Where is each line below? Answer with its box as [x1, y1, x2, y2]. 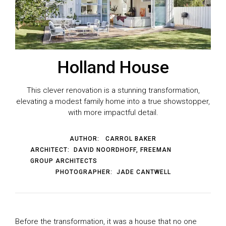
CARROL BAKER [105, 135, 156, 143]
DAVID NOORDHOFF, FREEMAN [74, 146, 172, 154]
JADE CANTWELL [116, 168, 171, 176]
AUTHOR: [70, 135, 103, 143]
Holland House [57, 57, 169, 78]
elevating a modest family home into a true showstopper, [16, 97, 210, 106]
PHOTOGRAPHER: [55, 168, 117, 176]
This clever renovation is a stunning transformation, [26, 86, 200, 95]
